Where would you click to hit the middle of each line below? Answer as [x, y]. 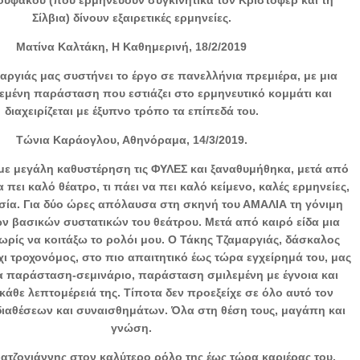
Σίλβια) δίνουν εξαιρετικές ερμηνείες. [131, 17]
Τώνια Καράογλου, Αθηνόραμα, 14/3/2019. [131, 139]
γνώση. [132, 327]
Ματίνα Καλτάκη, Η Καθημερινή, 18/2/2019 [132, 46]
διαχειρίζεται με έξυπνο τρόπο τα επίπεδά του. [131, 110]
